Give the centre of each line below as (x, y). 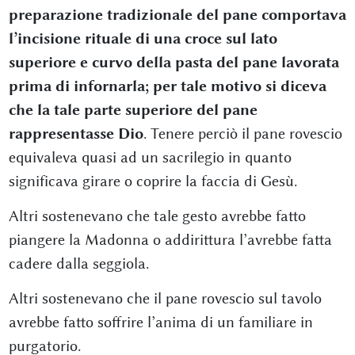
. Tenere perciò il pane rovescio (242, 134)
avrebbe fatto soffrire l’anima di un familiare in (160, 323)
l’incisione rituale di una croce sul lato (143, 39)
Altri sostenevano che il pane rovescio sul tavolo (165, 299)
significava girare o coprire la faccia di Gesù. (153, 181)
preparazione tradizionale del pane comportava (177, 15)
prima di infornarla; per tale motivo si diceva (167, 86)
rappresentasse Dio (76, 134)
